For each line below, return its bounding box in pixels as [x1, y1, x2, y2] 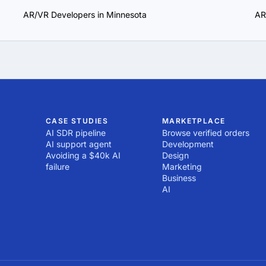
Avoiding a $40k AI [45, 150, 121, 160]
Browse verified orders [161, 128, 249, 138]
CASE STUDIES [45, 116, 109, 125]
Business [161, 173, 196, 183]
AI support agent [45, 139, 112, 149]
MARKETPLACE [161, 116, 226, 125]
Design [161, 150, 189, 160]
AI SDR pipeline [45, 128, 106, 138]
